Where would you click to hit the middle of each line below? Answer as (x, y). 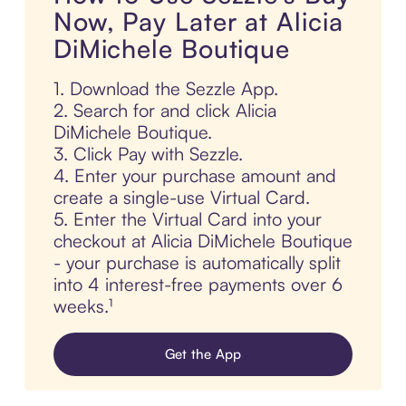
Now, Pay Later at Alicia (198, 22)
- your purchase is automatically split (197, 263)
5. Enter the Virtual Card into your (187, 219)
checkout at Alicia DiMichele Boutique (203, 241)
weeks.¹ (82, 306)
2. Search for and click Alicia (164, 111)
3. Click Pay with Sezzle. (148, 154)
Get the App (203, 354)
